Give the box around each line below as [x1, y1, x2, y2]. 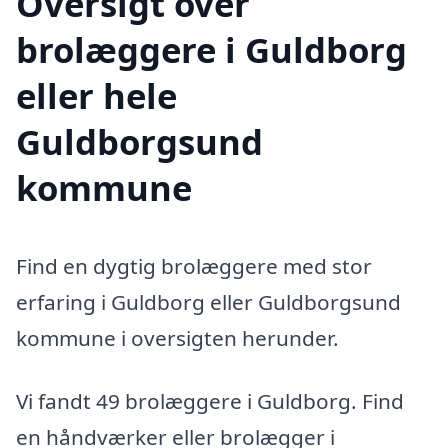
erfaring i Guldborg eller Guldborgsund [16, 287, 401, 316]
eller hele [16, 71, 177, 119]
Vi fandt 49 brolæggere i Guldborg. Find [16, 387, 404, 416]
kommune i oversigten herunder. [16, 323, 339, 352]
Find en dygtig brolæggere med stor [16, 251, 372, 280]
